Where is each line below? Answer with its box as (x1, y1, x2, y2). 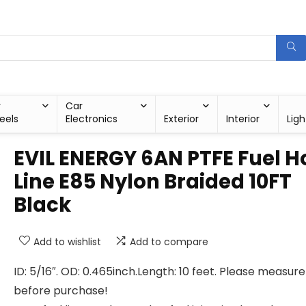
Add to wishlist (33, 235, 101, 249)
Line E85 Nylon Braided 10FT (14, 168, 292, 195)
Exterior (164, 112, 199, 126)
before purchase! (14, 283, 108, 298)
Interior (226, 112, 260, 126)
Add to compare (130, 235, 208, 249)
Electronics (65, 112, 117, 126)
